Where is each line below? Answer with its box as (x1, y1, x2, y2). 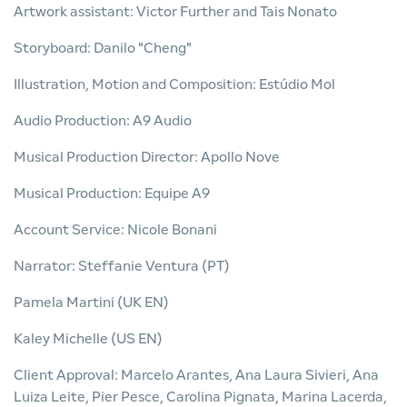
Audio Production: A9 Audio (14, 113, 192, 128)
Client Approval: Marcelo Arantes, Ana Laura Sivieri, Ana (14, 367, 379, 382)
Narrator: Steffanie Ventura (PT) (14, 258, 230, 273)
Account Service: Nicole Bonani (14, 222, 217, 237)
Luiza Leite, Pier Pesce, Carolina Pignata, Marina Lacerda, (14, 389, 387, 404)
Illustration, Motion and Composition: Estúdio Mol (14, 76, 335, 92)
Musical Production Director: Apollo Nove (14, 149, 280, 164)
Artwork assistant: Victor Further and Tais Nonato (14, 4, 337, 19)
